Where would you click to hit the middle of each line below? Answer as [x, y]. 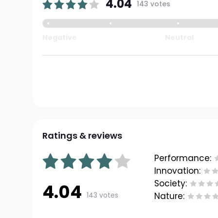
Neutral [180, 37]
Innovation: [178, 171]
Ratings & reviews [82, 136]
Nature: [170, 196]
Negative [60, 37]
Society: [171, 183]
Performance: [183, 158]
